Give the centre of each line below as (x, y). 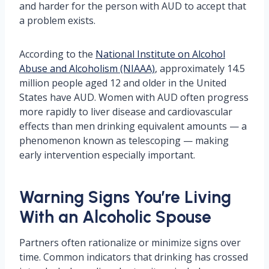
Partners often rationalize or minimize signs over (130, 243)
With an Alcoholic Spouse (115, 217)
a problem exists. (57, 20)
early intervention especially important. (107, 155)
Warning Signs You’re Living (125, 197)
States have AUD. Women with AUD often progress (134, 97)
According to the (57, 54)
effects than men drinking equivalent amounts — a (133, 126)
